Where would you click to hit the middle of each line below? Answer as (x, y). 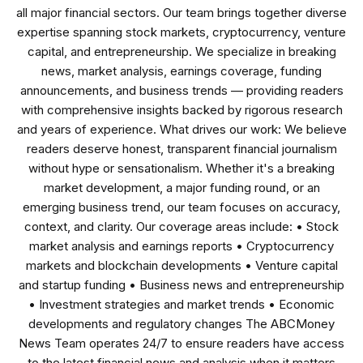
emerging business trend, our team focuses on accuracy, (181, 207)
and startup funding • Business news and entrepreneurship (181, 285)
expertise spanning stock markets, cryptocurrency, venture (181, 32)
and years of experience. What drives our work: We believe (181, 130)
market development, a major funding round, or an (181, 188)
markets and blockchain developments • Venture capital (181, 266)
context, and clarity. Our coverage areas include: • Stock (181, 227)
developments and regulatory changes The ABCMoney (181, 324)
